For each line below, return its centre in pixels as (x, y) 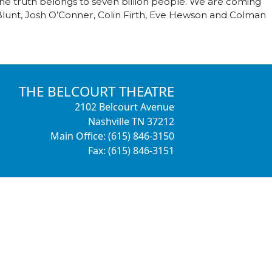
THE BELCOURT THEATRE (96, 91)
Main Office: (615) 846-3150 (112, 136)
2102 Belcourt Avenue (124, 107)
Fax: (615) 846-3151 (131, 151)
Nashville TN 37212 (131, 121)
